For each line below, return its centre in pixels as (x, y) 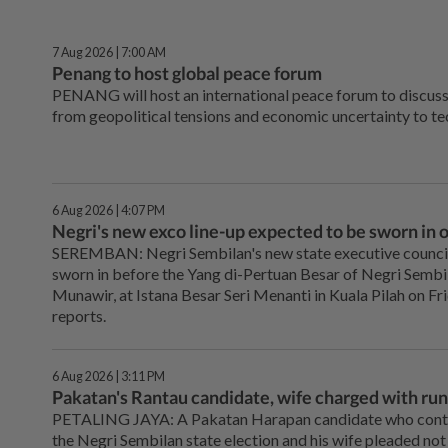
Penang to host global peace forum (187, 73)
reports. (79, 316)
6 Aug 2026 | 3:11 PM (108, 377)
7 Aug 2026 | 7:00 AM (109, 52)
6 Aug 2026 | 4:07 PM (108, 211)
